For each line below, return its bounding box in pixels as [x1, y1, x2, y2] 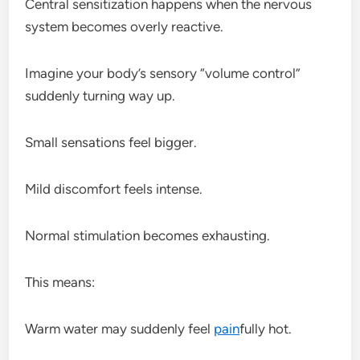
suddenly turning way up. [25, 87, 176, 104]
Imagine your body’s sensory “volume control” [25, 64, 301, 81]
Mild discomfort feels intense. [25, 180, 203, 197]
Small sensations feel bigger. [25, 133, 198, 150]
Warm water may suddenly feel [25, 320, 215, 337]
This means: [25, 273, 96, 290]
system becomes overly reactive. [25, 18, 224, 35]
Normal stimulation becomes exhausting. [25, 227, 271, 243]
